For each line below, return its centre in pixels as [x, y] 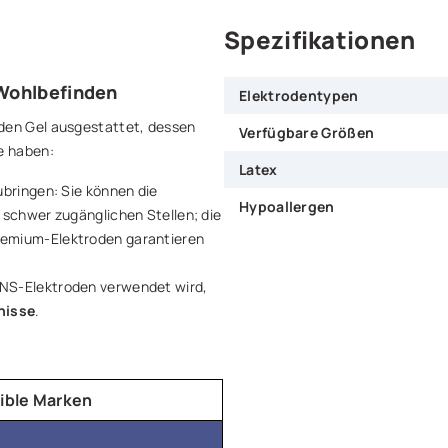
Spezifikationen [320, 39]
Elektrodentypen [299, 95]
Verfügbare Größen [307, 132]
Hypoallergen [287, 206]
